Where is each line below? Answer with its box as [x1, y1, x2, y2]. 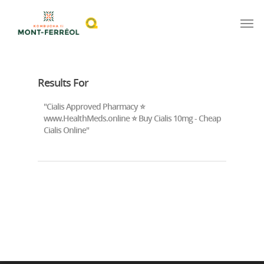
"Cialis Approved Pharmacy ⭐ [44, 101, 145, 112]
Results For [38, 75, 88, 90]
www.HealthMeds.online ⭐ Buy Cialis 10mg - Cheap [44, 113, 221, 124]
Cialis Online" [44, 124, 89, 136]
